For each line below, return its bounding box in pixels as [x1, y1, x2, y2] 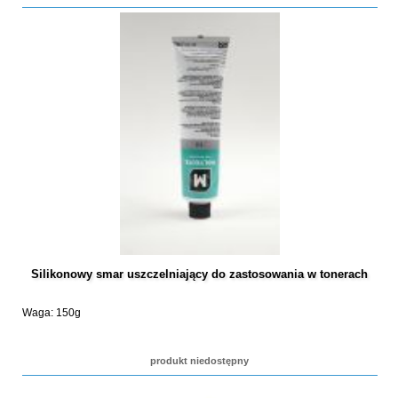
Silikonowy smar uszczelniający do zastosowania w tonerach [31, 267, 369, 281]
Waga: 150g [21, 306, 81, 319]
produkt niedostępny [150, 354, 250, 366]
